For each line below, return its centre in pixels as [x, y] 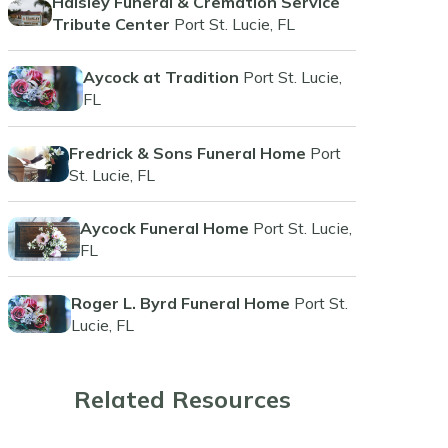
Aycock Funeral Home [164, 228]
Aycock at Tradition [160, 77]
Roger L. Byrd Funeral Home [181, 303]
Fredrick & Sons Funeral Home [187, 153]
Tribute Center [110, 23]
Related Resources [182, 399]
